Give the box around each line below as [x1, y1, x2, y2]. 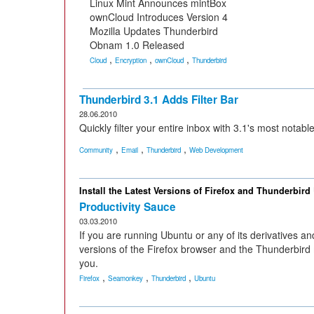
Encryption [115, 55, 146, 65]
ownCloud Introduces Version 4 [90, 10, 228, 24]
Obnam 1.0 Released [90, 38, 184, 52]
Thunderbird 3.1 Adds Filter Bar [79, 92, 238, 107]
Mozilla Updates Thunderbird [90, 24, 218, 38]
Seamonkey [108, 273, 143, 283]
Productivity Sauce [79, 199, 176, 214]
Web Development [189, 145, 243, 155]
